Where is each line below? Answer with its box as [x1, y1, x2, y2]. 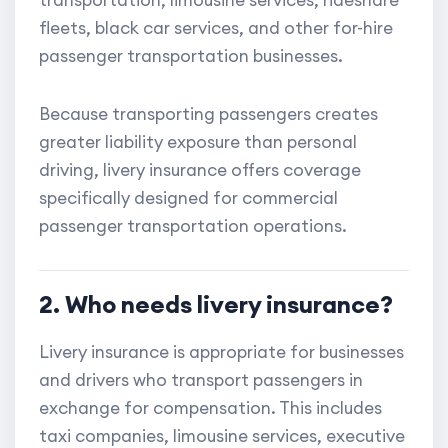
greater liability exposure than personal [39, 131, 357, 154]
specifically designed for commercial [39, 187, 338, 210]
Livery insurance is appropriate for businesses [39, 341, 404, 364]
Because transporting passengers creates [39, 103, 378, 126]
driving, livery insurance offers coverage [39, 159, 361, 182]
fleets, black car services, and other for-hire [39, 17, 393, 40]
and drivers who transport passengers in [39, 369, 363, 392]
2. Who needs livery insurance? [39, 289, 393, 320]
